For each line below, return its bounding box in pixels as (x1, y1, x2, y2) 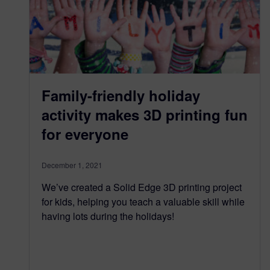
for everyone (42, 124, 128, 144)
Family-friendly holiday (42, 85, 200, 105)
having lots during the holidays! (42, 209, 174, 223)
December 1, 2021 (42, 160, 102, 170)
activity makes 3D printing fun (42, 104, 248, 125)
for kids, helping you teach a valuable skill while (42, 195, 245, 209)
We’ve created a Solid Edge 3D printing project (42, 180, 242, 194)
